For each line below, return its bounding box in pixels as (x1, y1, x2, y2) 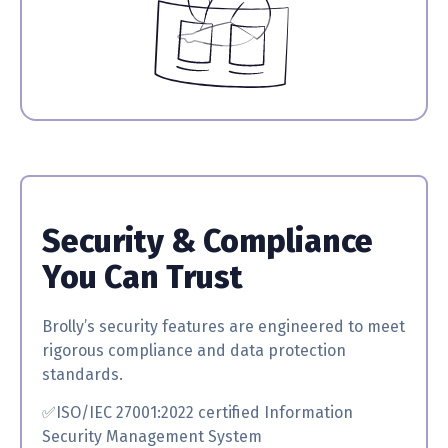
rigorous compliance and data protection (42, 340, 346, 360)
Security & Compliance (42, 221, 373, 260)
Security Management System (42, 426, 262, 446)
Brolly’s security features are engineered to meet (42, 316, 405, 336)
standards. (42, 364, 123, 384)
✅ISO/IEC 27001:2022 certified (42, 402, 260, 422)
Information (260, 402, 353, 422)
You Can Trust (42, 257, 243, 296)
